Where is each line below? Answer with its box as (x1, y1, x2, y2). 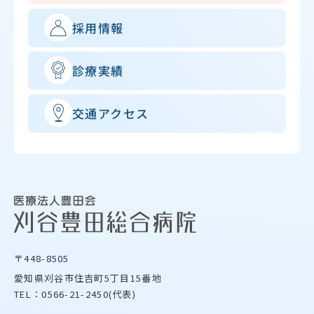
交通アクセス (72, 104, 149, 122)
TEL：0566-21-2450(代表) (14, 287, 137, 301)
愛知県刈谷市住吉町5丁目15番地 (14, 271, 162, 285)
